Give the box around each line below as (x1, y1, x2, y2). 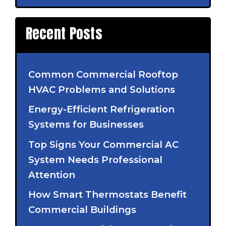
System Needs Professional (28, 153, 163, 165)
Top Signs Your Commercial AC (28, 138, 179, 150)
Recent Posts (25, 23, 102, 44)
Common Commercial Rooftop (28, 69, 179, 81)
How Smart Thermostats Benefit (28, 188, 187, 200)
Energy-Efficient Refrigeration (28, 103, 175, 116)
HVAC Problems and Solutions (28, 84, 176, 96)
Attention (28, 168, 76, 181)
